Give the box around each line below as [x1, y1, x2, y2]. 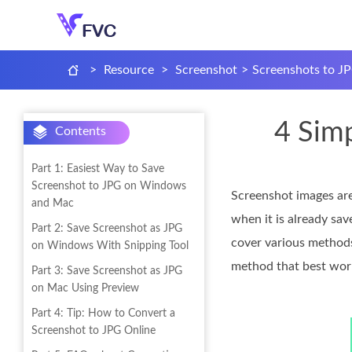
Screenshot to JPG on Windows [31, 181, 186, 192]
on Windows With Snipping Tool [31, 240, 189, 251]
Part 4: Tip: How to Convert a [31, 308, 175, 319]
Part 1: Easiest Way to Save [31, 163, 164, 174]
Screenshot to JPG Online [31, 325, 156, 336]
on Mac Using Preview [31, 283, 139, 294]
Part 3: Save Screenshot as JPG [31, 266, 182, 277]
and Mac [31, 198, 74, 209]
